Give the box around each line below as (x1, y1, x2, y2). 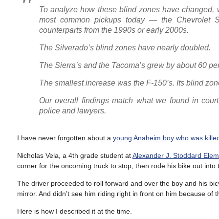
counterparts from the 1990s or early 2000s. (39, 26, 189, 34)
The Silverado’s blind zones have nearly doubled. (39, 44, 211, 52)
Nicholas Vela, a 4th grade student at (17, 152, 132, 159)
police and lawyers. (39, 107, 106, 115)
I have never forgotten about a (17, 134, 113, 142)
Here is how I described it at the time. (17, 207, 132, 215)
